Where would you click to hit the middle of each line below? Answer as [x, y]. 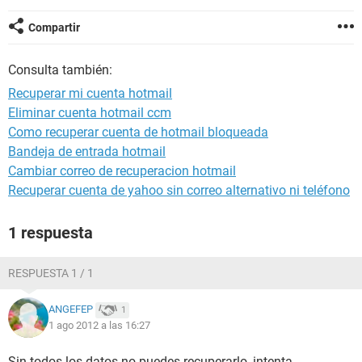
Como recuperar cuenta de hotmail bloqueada [138, 132]
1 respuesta [51, 233]
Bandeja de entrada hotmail [87, 152]
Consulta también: [60, 70]
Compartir [54, 27]
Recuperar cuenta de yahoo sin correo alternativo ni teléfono [179, 190]
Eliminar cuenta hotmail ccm [90, 113]
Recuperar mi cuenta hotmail [90, 93]
